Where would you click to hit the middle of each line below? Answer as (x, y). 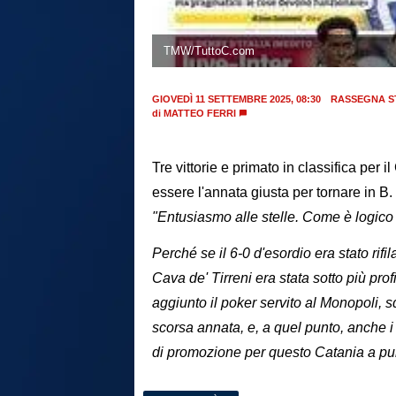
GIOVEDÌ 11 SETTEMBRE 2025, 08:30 (236, 99)
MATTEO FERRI (200, 114)
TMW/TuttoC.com (209, 50)
